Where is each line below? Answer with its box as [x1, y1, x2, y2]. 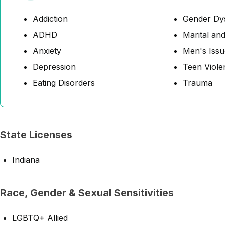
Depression [33, 62, 76, 72]
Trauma [183, 78, 212, 88]
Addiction [33, 14, 68, 24]
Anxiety [33, 46, 61, 56]
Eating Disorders [33, 78, 95, 88]
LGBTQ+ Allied [12, 213, 68, 223]
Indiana [12, 155, 40, 165]
